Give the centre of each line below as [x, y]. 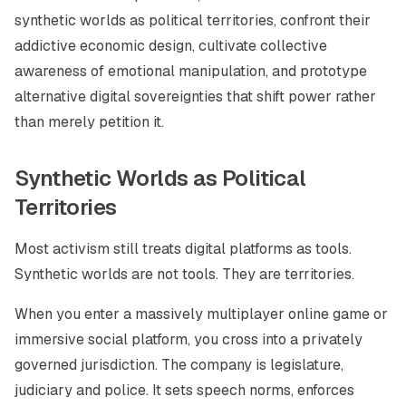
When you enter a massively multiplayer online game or [201, 314]
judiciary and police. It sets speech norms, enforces [184, 390]
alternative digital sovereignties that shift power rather [195, 97]
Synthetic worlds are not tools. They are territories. [184, 274]
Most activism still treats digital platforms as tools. [183, 249]
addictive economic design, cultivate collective [171, 46]
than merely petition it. [89, 122]
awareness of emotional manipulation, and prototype [191, 71]
